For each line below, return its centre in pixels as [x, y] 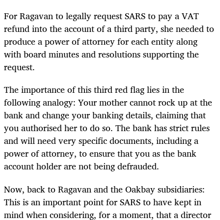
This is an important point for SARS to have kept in [103, 202]
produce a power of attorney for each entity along [101, 41]
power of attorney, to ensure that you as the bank [100, 153]
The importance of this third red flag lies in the [94, 90]
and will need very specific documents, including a [101, 141]
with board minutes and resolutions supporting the [101, 54]
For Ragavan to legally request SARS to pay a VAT [101, 16]
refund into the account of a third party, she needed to [109, 29]
